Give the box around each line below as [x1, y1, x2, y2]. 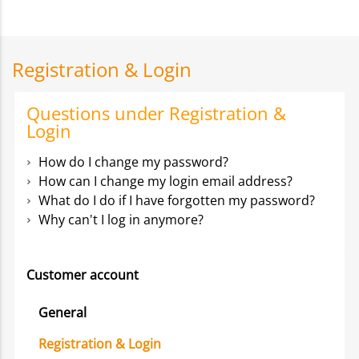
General [38, 303, 87, 321]
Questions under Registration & [26, 101, 286, 125]
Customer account [26, 266, 139, 284]
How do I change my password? [38, 153, 228, 171]
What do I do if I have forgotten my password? [38, 192, 315, 209]
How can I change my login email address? [38, 172, 292, 190]
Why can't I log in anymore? [38, 211, 204, 228]
